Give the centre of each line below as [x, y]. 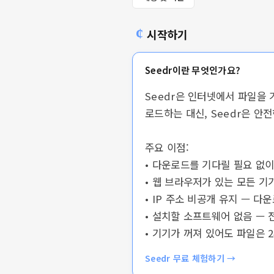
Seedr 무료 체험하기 [186, 258]
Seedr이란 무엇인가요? [193, 70]
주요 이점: [167, 147]
